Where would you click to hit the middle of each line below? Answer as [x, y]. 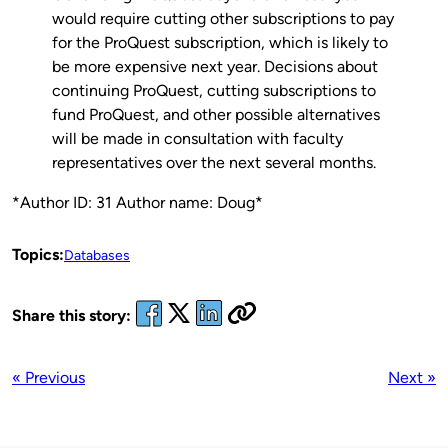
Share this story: [71, 316]
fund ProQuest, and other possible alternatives [216, 114]
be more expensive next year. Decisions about [215, 66]
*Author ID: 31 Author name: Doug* [137, 202]
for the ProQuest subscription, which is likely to [220, 42]
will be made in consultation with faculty [197, 138]
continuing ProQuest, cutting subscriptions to [214, 90]
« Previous [48, 377]
